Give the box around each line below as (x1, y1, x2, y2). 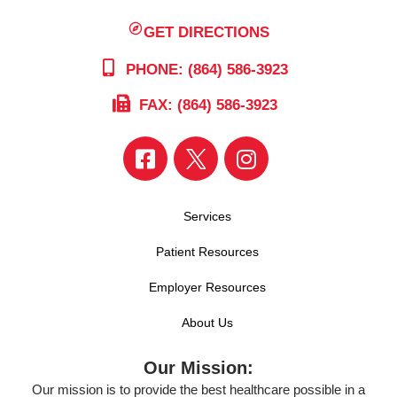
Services (183, 209, 231, 224)
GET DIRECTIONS (144, 23, 270, 41)
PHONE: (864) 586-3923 (121, 61, 288, 79)
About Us (182, 315, 233, 331)
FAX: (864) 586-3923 (135, 97, 277, 114)
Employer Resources (149, 280, 266, 295)
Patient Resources (156, 245, 259, 260)
